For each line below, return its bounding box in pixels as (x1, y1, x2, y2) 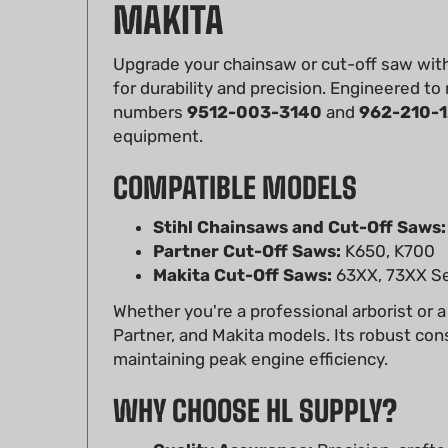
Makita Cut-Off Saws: (153, 236, 332, 256)
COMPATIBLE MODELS (113, 141, 357, 176)
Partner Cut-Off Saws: (153, 212, 341, 232)
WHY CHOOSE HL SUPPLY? (113, 364, 397, 399)
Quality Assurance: (153, 411, 313, 431)
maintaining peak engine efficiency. (113, 320, 388, 340)
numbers (113, 73, 187, 93)
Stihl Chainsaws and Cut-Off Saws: (153, 188, 446, 208)
